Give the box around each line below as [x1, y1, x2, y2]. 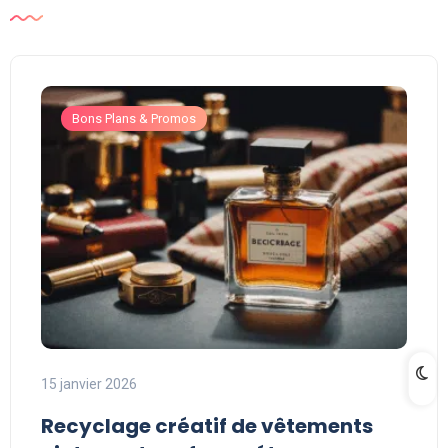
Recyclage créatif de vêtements [41, 411, 373, 440]
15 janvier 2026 [41, 375, 137, 392]
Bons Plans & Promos [72, 111, 196, 127]
